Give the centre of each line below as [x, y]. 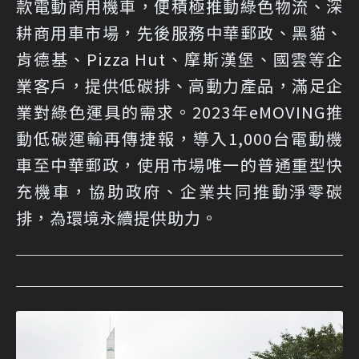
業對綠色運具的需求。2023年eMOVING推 [179, 112]
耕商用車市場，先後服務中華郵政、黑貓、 [179, 33]
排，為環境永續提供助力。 [117, 218]
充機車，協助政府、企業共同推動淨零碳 [179, 192]
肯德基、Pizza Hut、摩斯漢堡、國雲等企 [179, 59]
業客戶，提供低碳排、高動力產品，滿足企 [179, 86]
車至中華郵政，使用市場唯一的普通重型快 [179, 165]
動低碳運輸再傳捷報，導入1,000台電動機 [179, 139]
